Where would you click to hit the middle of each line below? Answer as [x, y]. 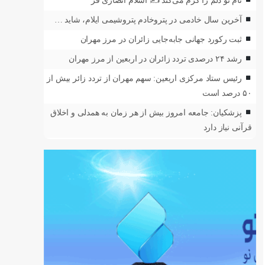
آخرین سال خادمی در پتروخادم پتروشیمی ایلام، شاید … [148, 20]
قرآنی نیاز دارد [227, 127]
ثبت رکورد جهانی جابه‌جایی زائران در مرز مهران [161, 39]
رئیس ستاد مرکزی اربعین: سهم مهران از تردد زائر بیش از [144, 78]
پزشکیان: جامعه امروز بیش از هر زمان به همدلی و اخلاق [146, 112]
